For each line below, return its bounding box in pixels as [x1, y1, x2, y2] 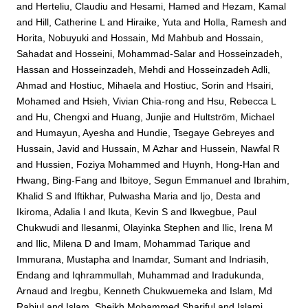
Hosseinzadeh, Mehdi [71, 63, 166, 75]
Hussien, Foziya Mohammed [36, 158, 161, 170]
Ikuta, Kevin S [108, 206, 168, 217]
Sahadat [16, 47, 54, 59]
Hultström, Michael [193, 111, 275, 122]
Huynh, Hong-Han [182, 158, 261, 170]
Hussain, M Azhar [102, 142, 179, 154]
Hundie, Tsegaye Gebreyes [137, 126, 256, 138]
